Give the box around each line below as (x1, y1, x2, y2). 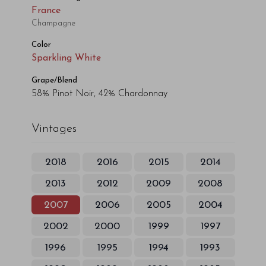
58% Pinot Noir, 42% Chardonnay (31, 89, 167, 99)
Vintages (31, 123, 77, 135)
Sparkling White (31, 53, 101, 63)
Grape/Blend (31, 77, 77, 84)
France (31, 6, 61, 15)
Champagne (31, 20, 75, 27)
